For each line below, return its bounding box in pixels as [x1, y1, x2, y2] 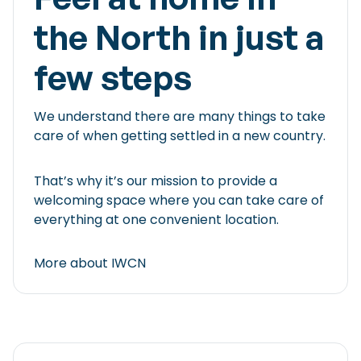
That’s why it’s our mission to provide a [34, 172, 277, 191]
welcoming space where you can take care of [34, 191, 324, 210]
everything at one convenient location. [34, 210, 279, 230]
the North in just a [34, 15, 324, 58]
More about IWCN [34, 254, 146, 273]
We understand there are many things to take [34, 107, 326, 127]
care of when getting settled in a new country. [34, 127, 326, 146]
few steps [34, 56, 192, 98]
